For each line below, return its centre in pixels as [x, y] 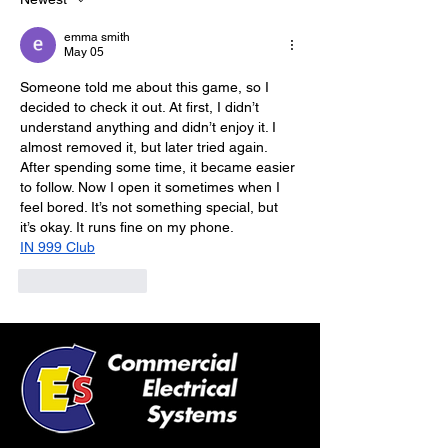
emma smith [97, 36]
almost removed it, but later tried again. [145, 146]
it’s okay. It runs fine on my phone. [127, 226]
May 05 [84, 51]
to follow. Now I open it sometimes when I [152, 186]
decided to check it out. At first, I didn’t [141, 106]
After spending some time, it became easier [159, 166]
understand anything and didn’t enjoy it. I [150, 126]
